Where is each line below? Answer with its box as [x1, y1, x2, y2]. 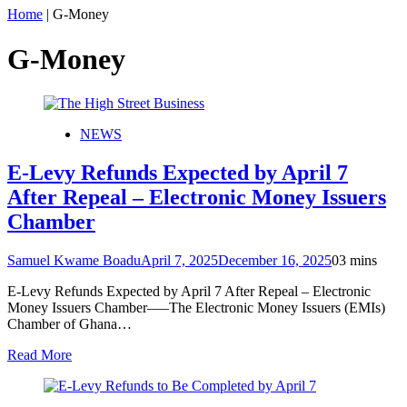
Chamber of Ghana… [7, 315, 132, 332]
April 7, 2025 [141, 252, 218, 268]
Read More [7, 346, 72, 362]
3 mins [339, 252, 377, 268]
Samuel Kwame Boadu [7, 252, 141, 268]
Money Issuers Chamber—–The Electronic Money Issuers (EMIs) [7, 299, 385, 315]
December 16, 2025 [218, 252, 332, 268]
